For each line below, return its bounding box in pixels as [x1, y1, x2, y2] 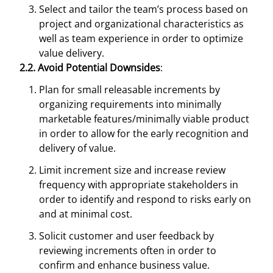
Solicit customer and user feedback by [39, 229, 214, 243]
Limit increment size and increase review [39, 163, 225, 177]
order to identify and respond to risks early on [39, 193, 251, 206]
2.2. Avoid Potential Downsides [19, 61, 160, 74]
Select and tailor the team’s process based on [39, 2, 248, 16]
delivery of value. [39, 141, 116, 155]
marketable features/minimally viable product [39, 112, 249, 126]
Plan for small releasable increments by [39, 83, 220, 96]
